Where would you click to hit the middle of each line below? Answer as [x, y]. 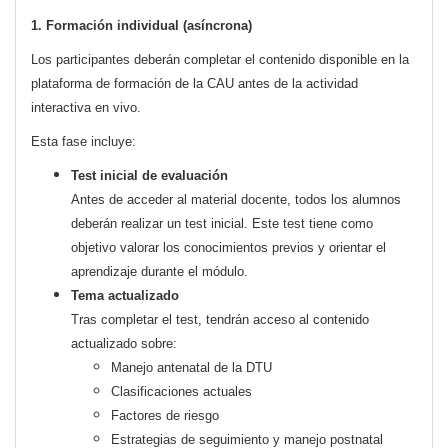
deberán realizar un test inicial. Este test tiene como [222, 224]
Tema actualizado [125, 296]
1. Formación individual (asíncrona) [141, 26]
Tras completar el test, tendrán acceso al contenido [220, 320]
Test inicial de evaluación [149, 176]
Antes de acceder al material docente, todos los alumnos [236, 200]
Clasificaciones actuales [181, 392]
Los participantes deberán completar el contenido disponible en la [220, 60]
